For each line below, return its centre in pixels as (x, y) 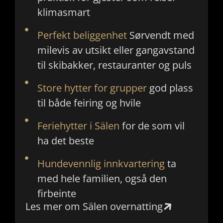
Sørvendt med (160, 35)
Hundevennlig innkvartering (101, 163)
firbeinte (56, 193)
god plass (170, 88)
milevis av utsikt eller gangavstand (116, 50)
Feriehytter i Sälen (78, 125)
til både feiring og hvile (89, 103)
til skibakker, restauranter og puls (114, 65)
